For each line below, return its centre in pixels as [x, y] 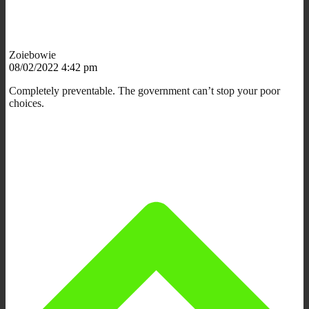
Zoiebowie [32, 54]
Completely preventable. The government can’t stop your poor [144, 90]
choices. [27, 103]
